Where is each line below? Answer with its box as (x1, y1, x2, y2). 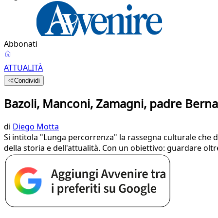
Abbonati (4, 38, 37, 49)
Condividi (14, 77, 40, 84)
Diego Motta (13, 121, 59, 132)
